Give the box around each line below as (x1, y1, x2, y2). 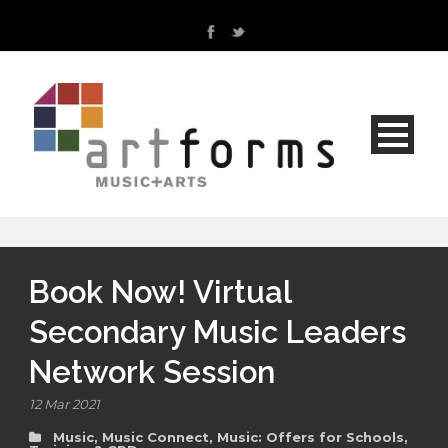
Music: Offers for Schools (217, 429, 404, 446)
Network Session (29, 354, 275, 391)
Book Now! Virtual (29, 274, 291, 311)
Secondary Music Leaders (29, 314, 406, 351)
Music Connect (102, 429, 209, 446)
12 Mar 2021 (29, 396, 100, 413)
